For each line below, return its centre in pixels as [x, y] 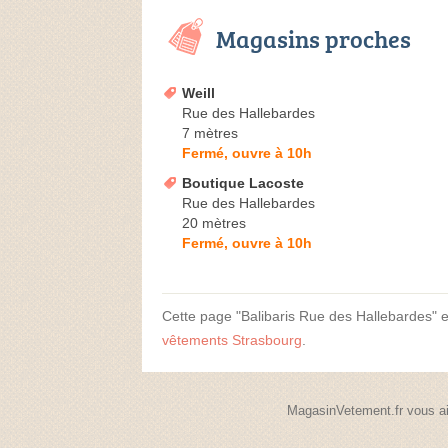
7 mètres [210, 133]
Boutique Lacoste [243, 183]
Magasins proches [313, 39]
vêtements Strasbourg [232, 340]
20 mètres [214, 223]
